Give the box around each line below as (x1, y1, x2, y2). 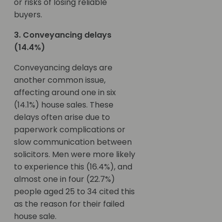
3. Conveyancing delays (14, 29, 111, 41)
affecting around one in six (14, 87, 116, 99)
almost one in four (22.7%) (14, 173, 115, 185)
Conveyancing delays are (14, 62, 112, 74)
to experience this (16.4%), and (14, 161, 132, 173)
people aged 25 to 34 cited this (14, 186, 135, 198)
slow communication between (14, 136, 132, 148)
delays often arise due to (14, 111, 110, 123)
